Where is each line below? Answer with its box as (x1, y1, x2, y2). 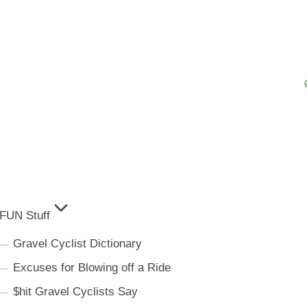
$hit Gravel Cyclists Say (12, 285, 138, 298)
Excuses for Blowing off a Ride (12, 261, 171, 274)
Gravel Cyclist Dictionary (12, 237, 142, 250)
